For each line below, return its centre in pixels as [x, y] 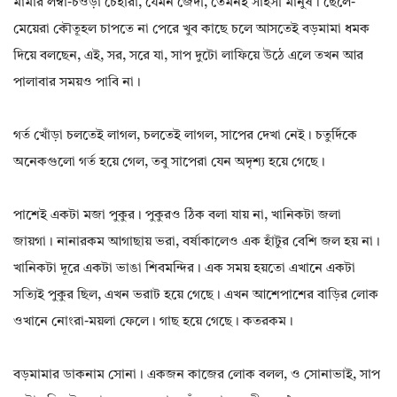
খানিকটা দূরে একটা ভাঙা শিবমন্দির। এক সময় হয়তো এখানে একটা [184, 269]
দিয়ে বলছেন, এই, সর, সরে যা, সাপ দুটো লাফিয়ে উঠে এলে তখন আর [188, 57]
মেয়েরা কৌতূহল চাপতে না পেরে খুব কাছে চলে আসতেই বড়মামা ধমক [191, 30]
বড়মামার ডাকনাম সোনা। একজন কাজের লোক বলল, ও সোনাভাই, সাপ [197, 376]
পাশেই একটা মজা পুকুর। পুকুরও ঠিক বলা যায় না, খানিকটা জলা [177, 216]
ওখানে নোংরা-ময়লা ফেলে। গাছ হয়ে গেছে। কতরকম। [153, 323]
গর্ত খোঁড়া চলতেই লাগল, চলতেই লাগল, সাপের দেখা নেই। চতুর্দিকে [185, 136]
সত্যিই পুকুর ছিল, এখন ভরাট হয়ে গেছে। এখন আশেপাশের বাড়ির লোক [196, 296]
